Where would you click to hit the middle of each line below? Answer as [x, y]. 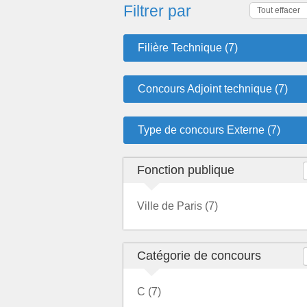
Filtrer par [157, 11]
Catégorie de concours [199, 256]
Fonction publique [186, 170]
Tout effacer [279, 10]
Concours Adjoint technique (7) [213, 89]
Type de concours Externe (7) [209, 130]
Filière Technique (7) [188, 48]
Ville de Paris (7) [177, 206]
